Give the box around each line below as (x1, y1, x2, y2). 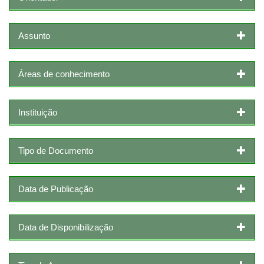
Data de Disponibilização (18, 222, 113, 232)
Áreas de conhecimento (18, 68, 110, 79)
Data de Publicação (18, 183, 93, 194)
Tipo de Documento (18, 145, 93, 156)
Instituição (18, 107, 57, 117)
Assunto (18, 30, 50, 41)
